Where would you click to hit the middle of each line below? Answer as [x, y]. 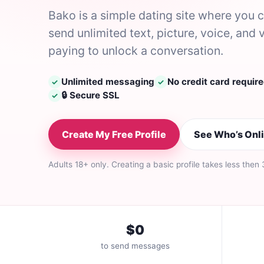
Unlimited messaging [108, 82]
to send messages [135, 246]
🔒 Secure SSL [90, 95]
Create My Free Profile [114, 134]
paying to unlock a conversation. [136, 51]
